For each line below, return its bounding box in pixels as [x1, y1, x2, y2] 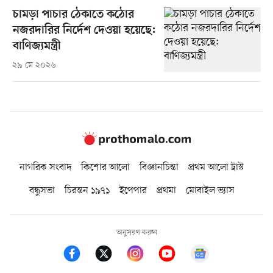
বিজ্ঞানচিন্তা [140, 161, 179, 175]
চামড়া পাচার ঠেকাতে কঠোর [12, 7, 134, 22]
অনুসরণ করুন [116, 227, 157, 238]
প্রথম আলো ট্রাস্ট [188, 161, 244, 175]
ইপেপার [119, 184, 147, 198]
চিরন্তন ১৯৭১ [64, 184, 110, 198]
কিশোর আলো [81, 161, 130, 175]
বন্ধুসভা [29, 184, 55, 198]
